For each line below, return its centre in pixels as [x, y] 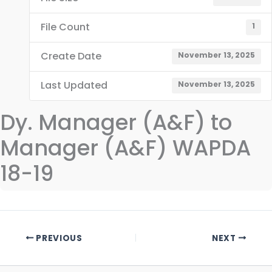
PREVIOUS [58, 238]
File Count [65, 27]
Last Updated [74, 86]
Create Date [71, 56]
